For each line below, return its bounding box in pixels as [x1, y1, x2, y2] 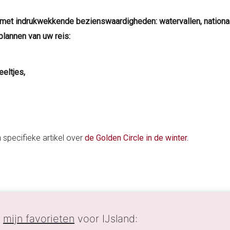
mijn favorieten [3, 213, 74, 225]
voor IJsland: [74, 213, 138, 225]
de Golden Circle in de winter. [85, 133, 188, 143]
